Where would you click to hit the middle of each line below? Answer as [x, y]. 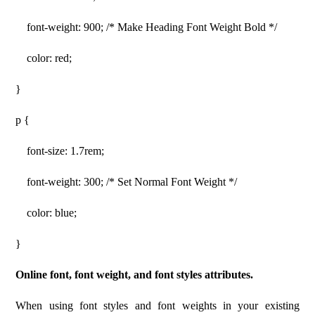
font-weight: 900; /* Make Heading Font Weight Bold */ [147, 27]
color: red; [44, 58]
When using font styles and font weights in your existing [157, 306]
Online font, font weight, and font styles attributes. [135, 275]
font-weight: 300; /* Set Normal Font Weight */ [127, 182]
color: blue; [46, 213]
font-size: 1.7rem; [60, 151]
